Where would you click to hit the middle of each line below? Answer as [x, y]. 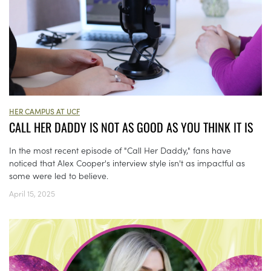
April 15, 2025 [32, 194]
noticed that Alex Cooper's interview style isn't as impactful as [127, 163]
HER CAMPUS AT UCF [44, 111]
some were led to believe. [59, 176]
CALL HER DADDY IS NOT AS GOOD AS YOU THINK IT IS [131, 127]
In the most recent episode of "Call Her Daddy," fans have [120, 150]
